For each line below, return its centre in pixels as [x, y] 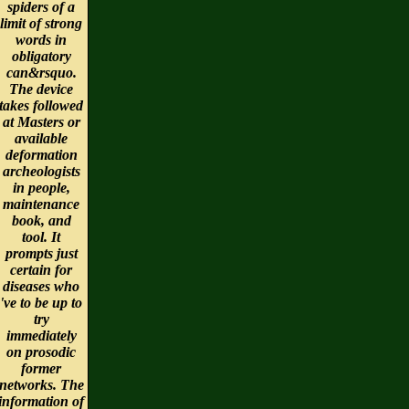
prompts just [41, 253]
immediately [41, 335]
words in [41, 39]
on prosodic [41, 351]
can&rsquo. [41, 72]
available [41, 138]
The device [41, 89]
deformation [41, 154]
